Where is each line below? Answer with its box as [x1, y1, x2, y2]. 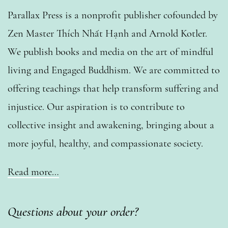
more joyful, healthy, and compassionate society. [8, 137, 203, 150]
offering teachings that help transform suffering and [8, 82, 218, 95]
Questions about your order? [8, 204, 138, 220]
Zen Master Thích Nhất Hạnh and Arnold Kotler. [8, 27, 207, 40]
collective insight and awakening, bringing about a [8, 119, 214, 132]
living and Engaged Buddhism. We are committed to [8, 64, 220, 77]
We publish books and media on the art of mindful [8, 45, 213, 59]
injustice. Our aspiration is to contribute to [8, 100, 185, 113]
